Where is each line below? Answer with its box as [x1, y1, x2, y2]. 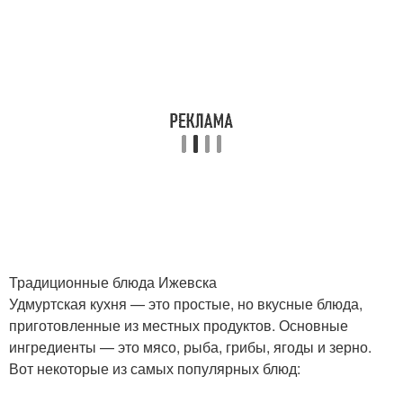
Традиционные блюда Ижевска [9, 272, 217, 292]
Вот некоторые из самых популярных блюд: [9, 358, 300, 379]
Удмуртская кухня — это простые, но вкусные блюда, [9, 293, 363, 314]
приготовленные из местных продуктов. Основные [9, 315, 348, 336]
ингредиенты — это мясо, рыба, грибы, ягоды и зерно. [9, 336, 372, 357]
